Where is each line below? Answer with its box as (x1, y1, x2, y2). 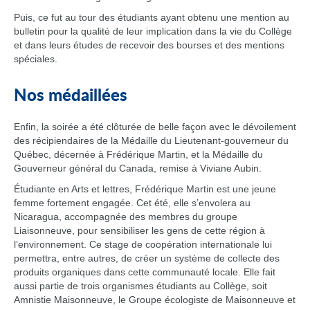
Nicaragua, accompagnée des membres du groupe (14, 211, 237, 222)
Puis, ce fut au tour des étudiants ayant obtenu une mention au (14, 12, 289, 23)
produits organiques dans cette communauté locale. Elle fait (14, 266, 275, 277)
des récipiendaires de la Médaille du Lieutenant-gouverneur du (14, 135, 289, 146)
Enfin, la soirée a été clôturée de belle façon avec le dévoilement (14, 121, 296, 132)
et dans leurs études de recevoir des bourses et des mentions (14, 39, 284, 51)
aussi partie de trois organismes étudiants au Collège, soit (14, 280, 267, 291)
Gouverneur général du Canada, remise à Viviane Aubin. (14, 163, 262, 174)
